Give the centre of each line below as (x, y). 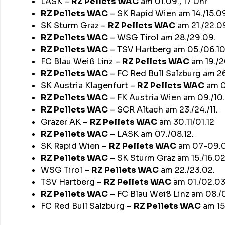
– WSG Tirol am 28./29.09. (162, 37)
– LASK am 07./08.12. (151, 134)
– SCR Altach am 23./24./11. (163, 109)
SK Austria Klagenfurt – (89, 85)
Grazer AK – (65, 122)
